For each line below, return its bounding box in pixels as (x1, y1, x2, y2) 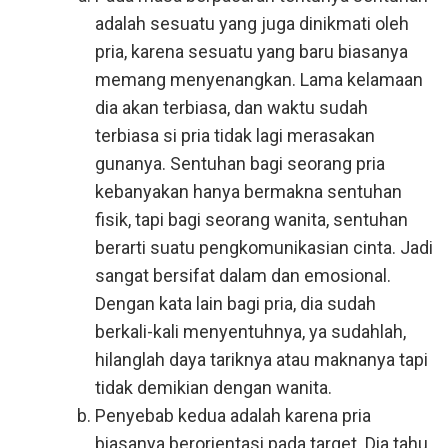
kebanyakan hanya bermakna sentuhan (95, 181, 402, 202)
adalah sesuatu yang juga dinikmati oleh (95, 13, 409, 34)
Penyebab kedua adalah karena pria (95, 405, 371, 426)
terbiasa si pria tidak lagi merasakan (95, 125, 375, 146)
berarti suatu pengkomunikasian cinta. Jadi (95, 237, 433, 258)
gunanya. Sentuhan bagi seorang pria (95, 153, 385, 174)
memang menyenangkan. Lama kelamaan (95, 69, 423, 90)
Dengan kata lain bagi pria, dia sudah (95, 293, 376, 314)
